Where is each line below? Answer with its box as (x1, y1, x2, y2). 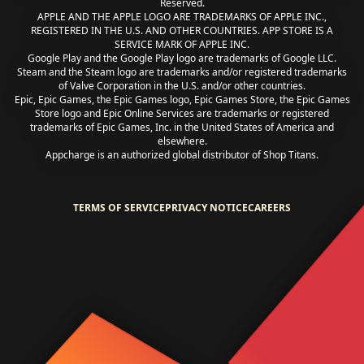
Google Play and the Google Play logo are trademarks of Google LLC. (28, 51, 336, 66)
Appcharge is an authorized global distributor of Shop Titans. (45, 148, 318, 162)
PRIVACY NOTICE (165, 201, 248, 215)
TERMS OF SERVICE (73, 201, 165, 215)
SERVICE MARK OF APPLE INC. (115, 37, 249, 52)
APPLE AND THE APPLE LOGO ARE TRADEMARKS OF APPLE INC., (37, 10, 327, 24)
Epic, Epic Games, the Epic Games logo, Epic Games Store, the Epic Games (14, 93, 350, 107)
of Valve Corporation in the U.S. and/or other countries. (58, 79, 305, 93)
